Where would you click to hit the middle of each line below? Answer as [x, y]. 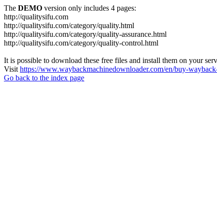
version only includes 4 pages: [89, 8]
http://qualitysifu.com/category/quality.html [69, 25]
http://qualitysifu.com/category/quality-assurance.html [85, 34]
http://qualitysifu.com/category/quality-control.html [81, 43]
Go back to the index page [44, 78]
